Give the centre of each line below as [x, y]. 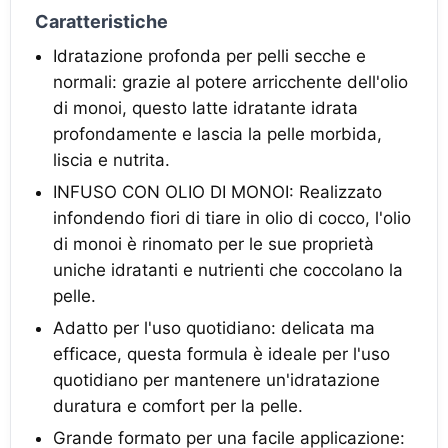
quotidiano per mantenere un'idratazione [216, 379]
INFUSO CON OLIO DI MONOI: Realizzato [217, 191]
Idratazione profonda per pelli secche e [209, 55]
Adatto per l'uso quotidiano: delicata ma [214, 327]
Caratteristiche [101, 21]
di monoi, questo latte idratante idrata [205, 107]
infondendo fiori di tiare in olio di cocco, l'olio [232, 217]
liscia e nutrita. [111, 159]
